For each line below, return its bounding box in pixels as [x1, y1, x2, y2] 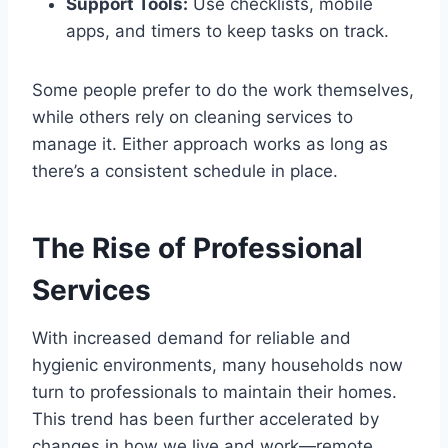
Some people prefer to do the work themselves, [32, 80, 414, 101]
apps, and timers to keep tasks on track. [66, 21, 389, 42]
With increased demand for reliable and [32, 328, 351, 349]
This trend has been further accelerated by [32, 409, 379, 430]
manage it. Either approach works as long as [32, 134, 388, 155]
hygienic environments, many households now [32, 355, 403, 376]
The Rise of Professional [32, 231, 363, 266]
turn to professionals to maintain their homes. [32, 382, 397, 403]
